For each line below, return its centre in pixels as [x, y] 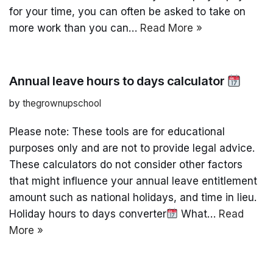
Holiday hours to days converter [88, 214]
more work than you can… [75, 28]
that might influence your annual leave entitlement [133, 181]
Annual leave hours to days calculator [118, 81]
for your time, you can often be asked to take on [127, 11]
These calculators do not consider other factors [126, 164]
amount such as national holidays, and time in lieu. [133, 197]
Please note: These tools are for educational [117, 131]
